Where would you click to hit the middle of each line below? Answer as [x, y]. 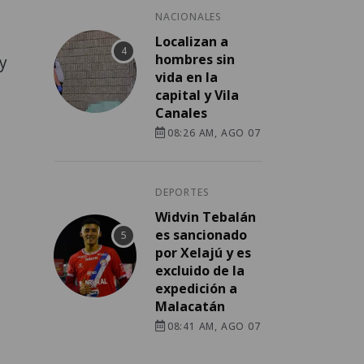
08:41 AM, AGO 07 [214, 327]
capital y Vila [197, 95]
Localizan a [192, 42]
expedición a [196, 289]
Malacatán [190, 307]
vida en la [186, 78]
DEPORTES [182, 193]
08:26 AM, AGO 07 [214, 133]
